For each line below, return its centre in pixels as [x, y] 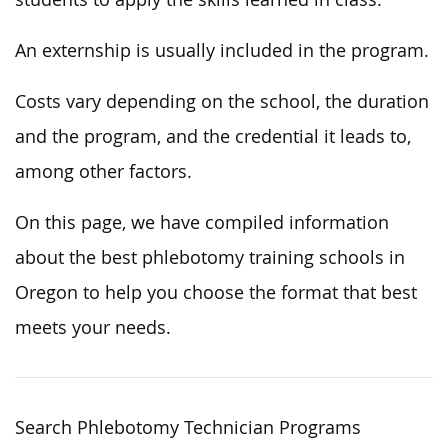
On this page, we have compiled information [202, 222]
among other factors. [103, 171]
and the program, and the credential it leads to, [213, 136]
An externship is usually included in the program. [222, 50]
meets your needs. [93, 327]
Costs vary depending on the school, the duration [222, 101]
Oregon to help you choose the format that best [216, 292]
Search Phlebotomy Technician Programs [188, 427]
